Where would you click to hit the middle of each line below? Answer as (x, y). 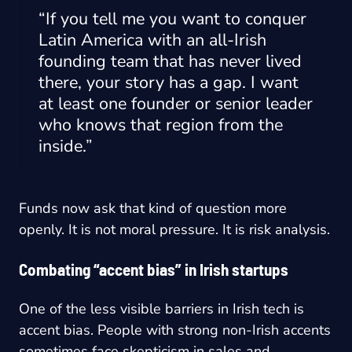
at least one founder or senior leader (176, 103)
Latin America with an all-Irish (152, 40)
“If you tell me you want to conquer (172, 18)
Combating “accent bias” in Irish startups (154, 269)
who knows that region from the (161, 125)
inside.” (66, 146)
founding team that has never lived (170, 61)
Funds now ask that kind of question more (153, 209)
